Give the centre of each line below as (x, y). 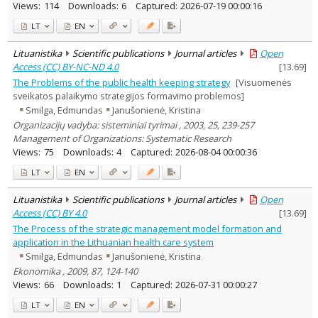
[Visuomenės (263, 82)
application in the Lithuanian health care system (114, 242)
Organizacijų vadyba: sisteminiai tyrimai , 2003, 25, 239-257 (134, 125)
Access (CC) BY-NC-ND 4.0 (66, 66)
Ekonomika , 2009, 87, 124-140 (76, 271)
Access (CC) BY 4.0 (50, 213)
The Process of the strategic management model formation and (148, 228)
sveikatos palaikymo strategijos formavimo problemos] (129, 95)
